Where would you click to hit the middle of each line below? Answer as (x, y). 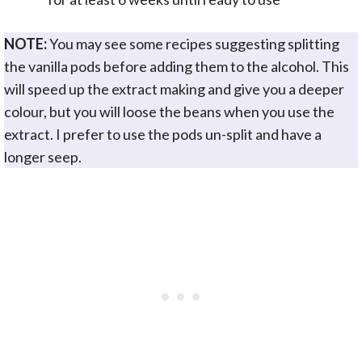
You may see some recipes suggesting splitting (193, 43)
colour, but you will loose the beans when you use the (169, 111)
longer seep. (43, 156)
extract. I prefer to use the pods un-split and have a (163, 134)
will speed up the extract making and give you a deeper (174, 88)
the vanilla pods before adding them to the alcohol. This (177, 66)
